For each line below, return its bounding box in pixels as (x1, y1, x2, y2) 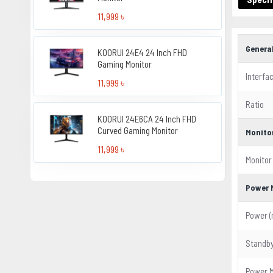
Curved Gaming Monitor (97, 125, 179, 136)
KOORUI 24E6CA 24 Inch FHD (97, 113, 197, 124)
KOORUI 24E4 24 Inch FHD (97, 47, 188, 58)
